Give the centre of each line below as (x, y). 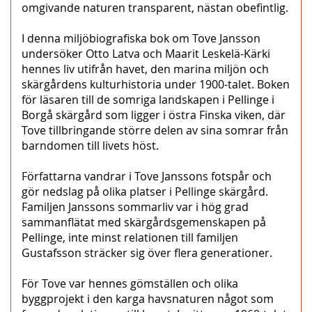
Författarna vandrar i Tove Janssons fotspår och (147, 176)
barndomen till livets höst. (90, 145)
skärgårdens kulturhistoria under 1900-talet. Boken (156, 84)
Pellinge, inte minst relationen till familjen (130, 237)
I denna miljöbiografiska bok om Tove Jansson (141, 38)
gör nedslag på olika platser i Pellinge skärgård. (145, 191)
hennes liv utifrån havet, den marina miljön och (145, 69)
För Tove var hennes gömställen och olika (130, 283)
